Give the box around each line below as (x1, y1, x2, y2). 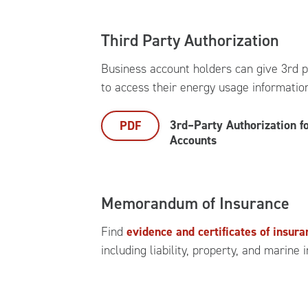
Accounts (170, 132, 217, 148)
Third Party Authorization (101, 30, 279, 52)
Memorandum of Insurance (101, 192, 289, 214)
